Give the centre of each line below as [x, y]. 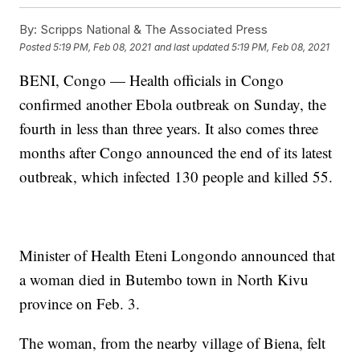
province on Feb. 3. [80, 304]
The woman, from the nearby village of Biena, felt [173, 343]
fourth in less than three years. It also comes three [169, 129]
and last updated [192, 47]
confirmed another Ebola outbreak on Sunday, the [173, 104]
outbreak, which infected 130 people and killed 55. [176, 177]
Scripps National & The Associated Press [153, 30]
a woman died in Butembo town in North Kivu [164, 280]
